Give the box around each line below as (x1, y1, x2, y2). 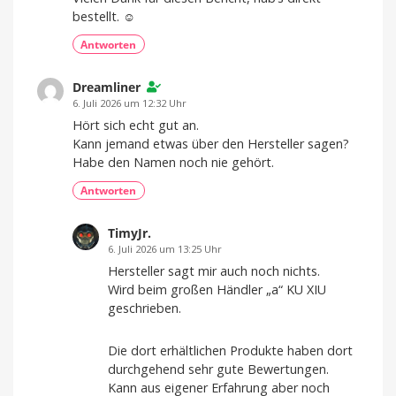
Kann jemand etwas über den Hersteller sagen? (72, 134, 349, 152)
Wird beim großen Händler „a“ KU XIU (108, 281, 326, 299)
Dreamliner (72, 79, 141, 96)
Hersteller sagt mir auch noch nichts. (108, 263, 320, 280)
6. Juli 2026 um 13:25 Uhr (108, 242, 222, 256)
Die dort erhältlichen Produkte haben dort (108, 342, 353, 360)
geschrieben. (108, 300, 181, 317)
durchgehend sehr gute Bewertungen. (108, 361, 329, 378)
